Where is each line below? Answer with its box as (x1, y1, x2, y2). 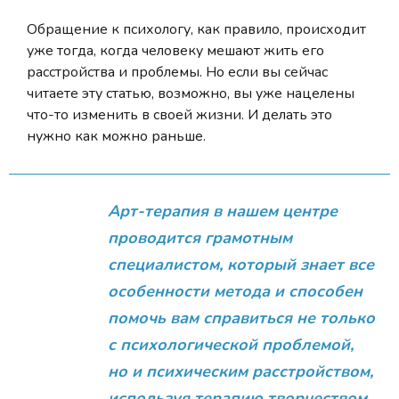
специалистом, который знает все (108, 253, 375, 275)
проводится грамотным (108, 226, 293, 248)
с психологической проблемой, (108, 333, 354, 355)
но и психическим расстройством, (108, 360, 374, 382)
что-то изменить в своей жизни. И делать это (27, 105, 332, 126)
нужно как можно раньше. (27, 126, 206, 147)
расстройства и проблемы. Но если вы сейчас (27, 62, 328, 83)
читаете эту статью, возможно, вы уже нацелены (27, 84, 354, 104)
